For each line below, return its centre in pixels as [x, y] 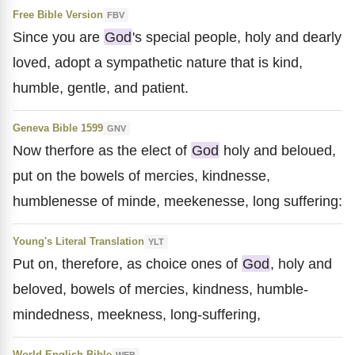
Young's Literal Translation [78, 241]
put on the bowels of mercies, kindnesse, [141, 176]
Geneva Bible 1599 [58, 128]
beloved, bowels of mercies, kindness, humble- [160, 289]
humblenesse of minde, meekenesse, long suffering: [177, 201]
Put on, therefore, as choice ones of [127, 263]
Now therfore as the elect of [102, 150]
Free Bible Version [58, 15]
